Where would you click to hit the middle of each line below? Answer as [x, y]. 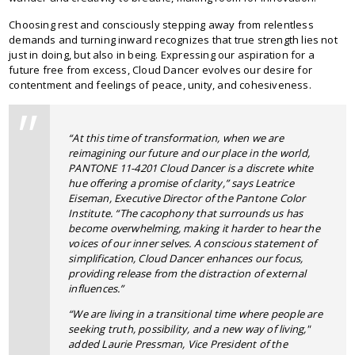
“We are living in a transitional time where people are [195, 313]
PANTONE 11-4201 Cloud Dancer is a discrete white [191, 168]
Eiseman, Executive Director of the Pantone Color [187, 198]
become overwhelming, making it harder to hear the [194, 228]
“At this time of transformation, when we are [176, 137]
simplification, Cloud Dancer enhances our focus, [186, 258]
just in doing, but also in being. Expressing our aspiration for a [162, 54]
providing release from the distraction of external [187, 273]
